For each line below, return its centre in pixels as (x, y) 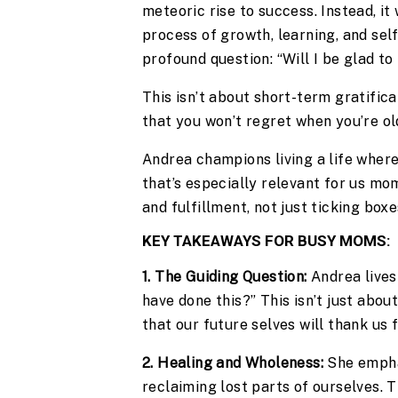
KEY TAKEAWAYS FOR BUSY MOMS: (266, 241)
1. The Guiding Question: (225, 277)
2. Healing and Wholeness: (233, 363)
